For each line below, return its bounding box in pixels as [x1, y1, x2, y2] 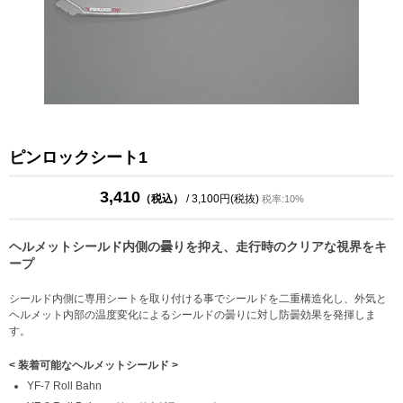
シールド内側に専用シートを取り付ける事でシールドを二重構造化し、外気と [9, 292, 387, 305]
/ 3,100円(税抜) [185, 193, 262, 205]
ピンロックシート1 [9, 148, 148, 166]
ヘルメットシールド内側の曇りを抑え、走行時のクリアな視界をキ [9, 239, 387, 254]
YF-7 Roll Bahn [27, 380, 102, 392]
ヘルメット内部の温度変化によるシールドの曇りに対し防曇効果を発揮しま [9, 309, 376, 321]
